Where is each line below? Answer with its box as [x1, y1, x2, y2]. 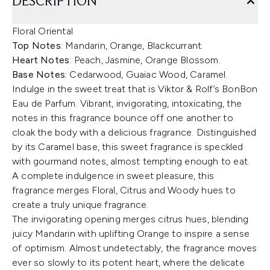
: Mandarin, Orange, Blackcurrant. [60, 40, 204, 51]
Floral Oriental [12, 25, 73, 37]
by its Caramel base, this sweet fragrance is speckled [12, 141, 243, 152]
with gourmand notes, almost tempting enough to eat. [12, 155, 250, 167]
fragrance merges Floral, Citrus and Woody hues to [12, 184, 236, 196]
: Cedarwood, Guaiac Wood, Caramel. [65, 69, 228, 80]
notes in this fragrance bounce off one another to [12, 112, 233, 124]
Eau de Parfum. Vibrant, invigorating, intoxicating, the [12, 98, 242, 109]
